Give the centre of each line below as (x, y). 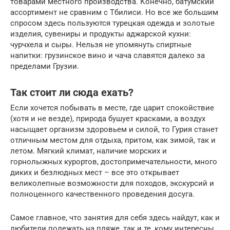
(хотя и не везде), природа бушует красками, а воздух (108, 119)
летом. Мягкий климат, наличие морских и (89, 151)
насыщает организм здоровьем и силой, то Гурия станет (114, 130)
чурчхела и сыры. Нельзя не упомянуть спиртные (101, 45)
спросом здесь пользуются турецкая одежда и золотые (112, 23)
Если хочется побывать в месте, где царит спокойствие (112, 108)
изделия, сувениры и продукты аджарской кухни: (101, 34)
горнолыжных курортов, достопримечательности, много (114, 162)
